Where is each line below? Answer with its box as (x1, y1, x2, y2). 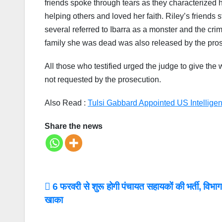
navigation (44, 200, 124, 220)
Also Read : (45, 98, 88, 107)
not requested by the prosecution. (45, 75, 161, 84)
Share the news (45, 121, 103, 130)
